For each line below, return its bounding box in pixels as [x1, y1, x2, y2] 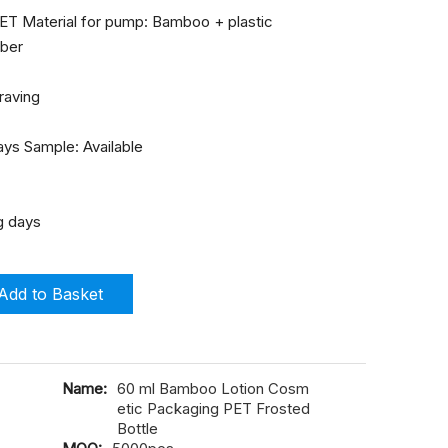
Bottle [117, 419, 158, 438]
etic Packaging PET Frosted [117, 399, 310, 418]
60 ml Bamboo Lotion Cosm [117, 379, 309, 398]
